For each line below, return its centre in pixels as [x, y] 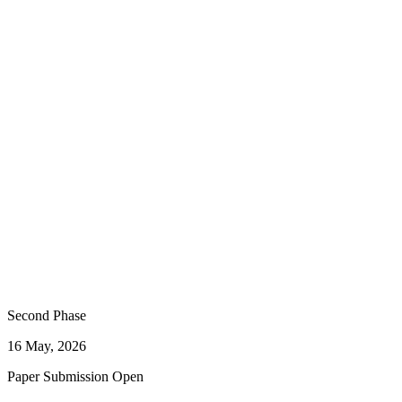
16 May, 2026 [47, 345]
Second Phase [47, 315]
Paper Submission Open [75, 376]
